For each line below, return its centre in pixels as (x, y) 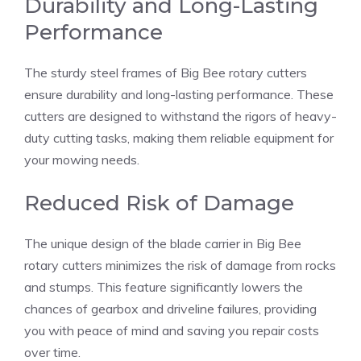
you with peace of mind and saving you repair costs (172, 330)
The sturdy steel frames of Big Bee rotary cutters (166, 72)
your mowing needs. (82, 159)
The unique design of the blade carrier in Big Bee (163, 243)
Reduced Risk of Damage (159, 203)
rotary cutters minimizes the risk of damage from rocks (180, 265)
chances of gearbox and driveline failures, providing (170, 308)
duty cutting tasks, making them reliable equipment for (179, 137)
